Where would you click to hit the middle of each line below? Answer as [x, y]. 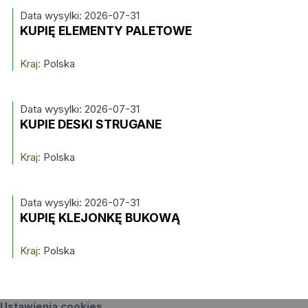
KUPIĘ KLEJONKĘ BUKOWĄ [100, 218]
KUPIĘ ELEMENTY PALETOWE [106, 31]
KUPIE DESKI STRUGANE [90, 124]
